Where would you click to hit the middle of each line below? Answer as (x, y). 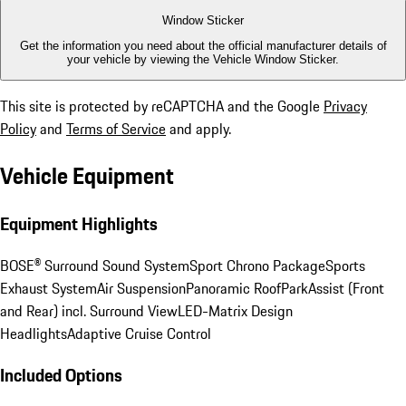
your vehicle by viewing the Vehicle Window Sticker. (203, 59)
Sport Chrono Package (257, 265)
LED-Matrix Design (235, 310)
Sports (345, 265)
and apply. (198, 129)
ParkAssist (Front (333, 288)
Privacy (345, 106)
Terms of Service (116, 129)
